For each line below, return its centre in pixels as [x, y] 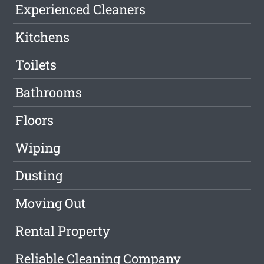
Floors [35, 120]
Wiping [38, 148]
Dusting [39, 176]
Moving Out [51, 203]
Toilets [36, 65]
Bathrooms [49, 93]
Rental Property [63, 231]
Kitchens [43, 37]
